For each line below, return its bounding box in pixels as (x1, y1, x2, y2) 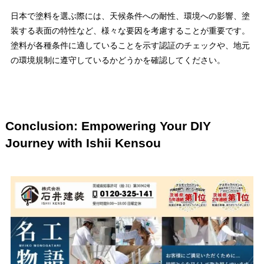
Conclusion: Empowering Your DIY (5, 119, 211, 133)
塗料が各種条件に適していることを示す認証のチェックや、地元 (10, 41, 250, 51)
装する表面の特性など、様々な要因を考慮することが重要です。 (10, 26, 250, 36)
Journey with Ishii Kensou (5, 136, 161, 150)
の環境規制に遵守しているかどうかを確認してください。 (10, 55, 225, 65)
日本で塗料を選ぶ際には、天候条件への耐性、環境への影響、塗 (10, 11, 250, 21)
